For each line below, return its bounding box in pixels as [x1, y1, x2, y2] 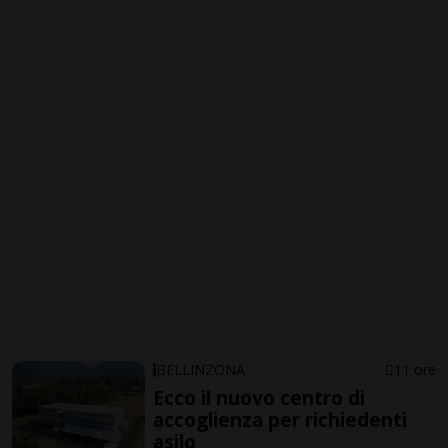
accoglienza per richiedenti [153, 406, 408, 434]
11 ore [393, 360, 436, 380]
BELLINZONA [156, 360, 246, 380]
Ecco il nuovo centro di [153, 384, 366, 412]
